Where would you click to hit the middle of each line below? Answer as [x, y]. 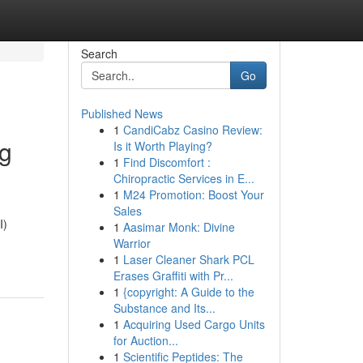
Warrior [132, 243]
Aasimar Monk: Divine [179, 227]
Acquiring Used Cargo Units [194, 324]
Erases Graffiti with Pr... [173, 275]
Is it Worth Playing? [162, 146]
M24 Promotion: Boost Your [193, 194]
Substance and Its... [164, 308]
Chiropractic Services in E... [184, 178]
